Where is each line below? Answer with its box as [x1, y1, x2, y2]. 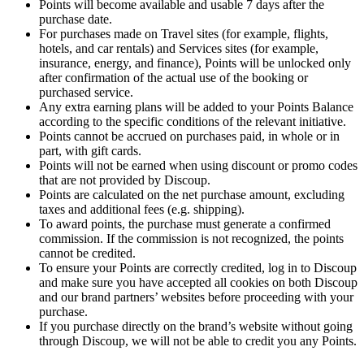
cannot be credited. [39, 245, 136, 260]
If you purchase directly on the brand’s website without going [39, 318, 353, 333]
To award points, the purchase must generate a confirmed [39, 216, 331, 231]
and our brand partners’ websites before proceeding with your [39, 289, 353, 304]
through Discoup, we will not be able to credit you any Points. [39, 333, 357, 348]
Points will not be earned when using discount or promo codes [39, 158, 357, 172]
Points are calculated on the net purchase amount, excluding [39, 187, 344, 201]
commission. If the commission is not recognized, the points [39, 231, 344, 245]
